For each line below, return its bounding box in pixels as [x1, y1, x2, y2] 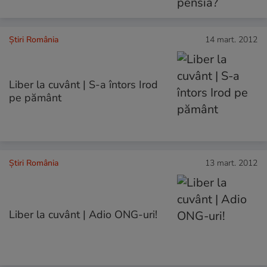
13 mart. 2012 [205, 157, 257, 169]
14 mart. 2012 [205, 34, 257, 46]
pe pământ [9, 91, 61, 105]
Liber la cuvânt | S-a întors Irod [9, 77, 158, 92]
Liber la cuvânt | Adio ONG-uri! [9, 207, 157, 222]
